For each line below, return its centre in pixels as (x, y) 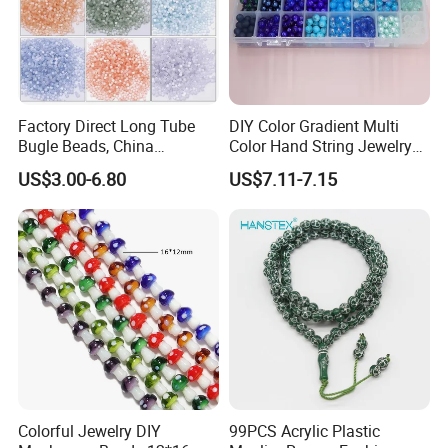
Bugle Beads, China (86, 145)
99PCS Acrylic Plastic (304, 431)
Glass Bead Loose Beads (316, 165)
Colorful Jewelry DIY (90, 431)
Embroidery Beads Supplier (113, 165)
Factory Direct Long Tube (107, 125)
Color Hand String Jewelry (320, 145)
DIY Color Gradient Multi (313, 125)
